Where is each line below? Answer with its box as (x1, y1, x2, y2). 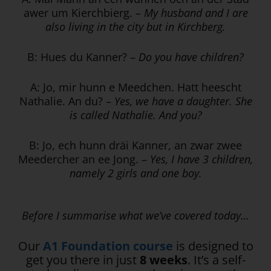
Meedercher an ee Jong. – (18, 152, 147, 167)
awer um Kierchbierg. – (23, 5, 144, 21)
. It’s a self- (187, 252, 246, 269)
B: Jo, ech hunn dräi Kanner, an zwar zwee (29, 138, 242, 153)
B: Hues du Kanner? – (27, 50, 139, 65)
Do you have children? (139, 50, 244, 65)
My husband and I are (143, 5, 248, 21)
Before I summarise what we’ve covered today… (22, 208, 249, 223)
